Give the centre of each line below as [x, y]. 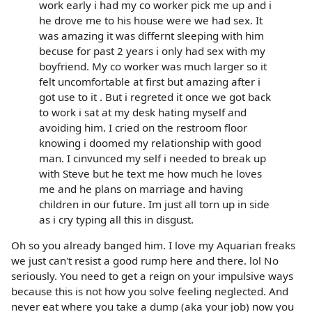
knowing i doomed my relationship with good [150, 142]
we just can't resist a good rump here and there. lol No [145, 260]
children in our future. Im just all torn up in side [154, 204]
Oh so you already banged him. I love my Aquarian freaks [153, 245]
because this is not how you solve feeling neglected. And [150, 291]
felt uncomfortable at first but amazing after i [150, 81]
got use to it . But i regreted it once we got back [155, 96]
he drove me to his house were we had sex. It [151, 20]
